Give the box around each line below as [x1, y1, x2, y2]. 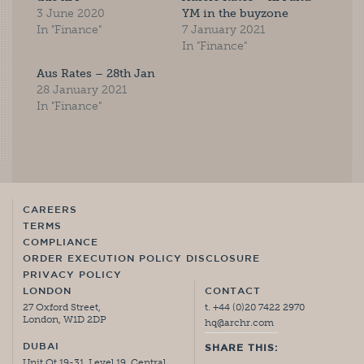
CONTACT [205, 287, 261, 297]
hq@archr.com [205, 317, 274, 328]
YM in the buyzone [182, 6, 288, 20]
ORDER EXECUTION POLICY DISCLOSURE [23, 254, 260, 264]
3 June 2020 [37, 6, 105, 20]
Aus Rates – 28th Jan [37, 67, 155, 80]
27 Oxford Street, [23, 301, 101, 313]
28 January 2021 [37, 83, 127, 97]
